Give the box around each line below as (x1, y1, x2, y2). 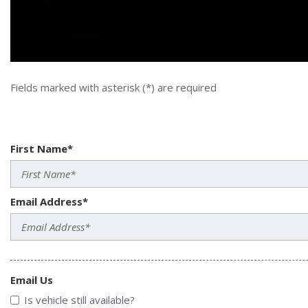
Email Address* (10, 195, 88, 209)
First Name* (10, 142, 73, 156)
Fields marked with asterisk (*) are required (10, 80, 217, 95)
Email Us (10, 273, 53, 287)
